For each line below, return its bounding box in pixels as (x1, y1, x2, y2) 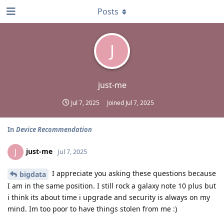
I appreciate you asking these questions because (50, 168, 216, 178)
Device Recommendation (16, 125, 92, 134)
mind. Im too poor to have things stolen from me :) (7, 203, 177, 213)
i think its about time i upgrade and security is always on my (7, 192, 210, 202)
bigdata (19, 169, 46, 179)
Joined (107, 98, 125, 107)
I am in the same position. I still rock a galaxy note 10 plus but (7, 180, 216, 190)
